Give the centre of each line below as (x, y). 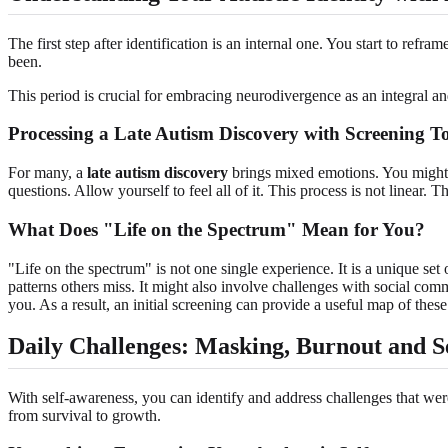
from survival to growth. (84, 415)
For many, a (47, 173)
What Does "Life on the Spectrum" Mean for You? (216, 229)
